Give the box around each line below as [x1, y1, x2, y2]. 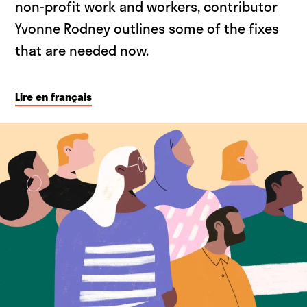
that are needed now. [15, 40, 149, 61]
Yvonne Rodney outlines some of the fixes [15, 18, 280, 39]
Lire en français [15, 88, 93, 106]
